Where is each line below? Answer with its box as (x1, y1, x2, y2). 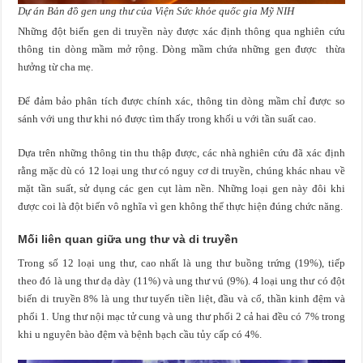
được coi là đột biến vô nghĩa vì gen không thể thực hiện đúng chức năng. (18, 199, 344, 212)
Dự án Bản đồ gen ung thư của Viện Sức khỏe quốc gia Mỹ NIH (18, 4, 295, 17)
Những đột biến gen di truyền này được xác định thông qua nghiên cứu (18, 24, 345, 37)
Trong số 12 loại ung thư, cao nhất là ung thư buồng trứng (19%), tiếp (18, 256, 345, 269)
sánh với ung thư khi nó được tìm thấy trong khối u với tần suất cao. (18, 112, 317, 125)
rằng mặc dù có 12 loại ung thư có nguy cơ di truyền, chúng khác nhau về (18, 164, 345, 177)
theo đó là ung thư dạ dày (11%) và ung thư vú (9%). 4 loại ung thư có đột (18, 274, 345, 287)
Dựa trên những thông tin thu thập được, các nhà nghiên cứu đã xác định (18, 146, 345, 159)
